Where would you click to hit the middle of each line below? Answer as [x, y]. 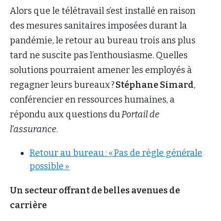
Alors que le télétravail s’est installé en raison [103, 11]
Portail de [140, 114]
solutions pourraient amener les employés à [101, 70]
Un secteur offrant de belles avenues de [95, 190]
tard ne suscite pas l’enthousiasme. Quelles [99, 55]
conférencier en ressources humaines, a [92, 99]
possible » [50, 166]
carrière [28, 205]
